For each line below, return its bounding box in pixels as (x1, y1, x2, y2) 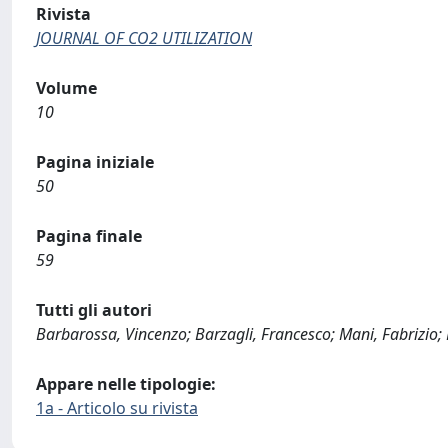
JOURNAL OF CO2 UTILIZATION (36, 27, 252, 49)
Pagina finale (36, 225, 142, 247)
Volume (36, 77, 97, 99)
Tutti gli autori (36, 299, 152, 321)
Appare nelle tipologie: (36, 373, 216, 395)
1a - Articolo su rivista (36, 397, 198, 419)
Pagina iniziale (36, 151, 154, 173)
